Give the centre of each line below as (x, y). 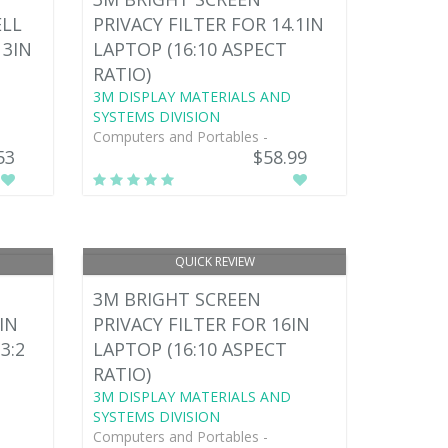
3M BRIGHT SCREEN (177, 298)
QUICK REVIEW (214, 261)
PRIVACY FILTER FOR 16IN (202, 323)
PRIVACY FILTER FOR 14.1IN (209, 23)
